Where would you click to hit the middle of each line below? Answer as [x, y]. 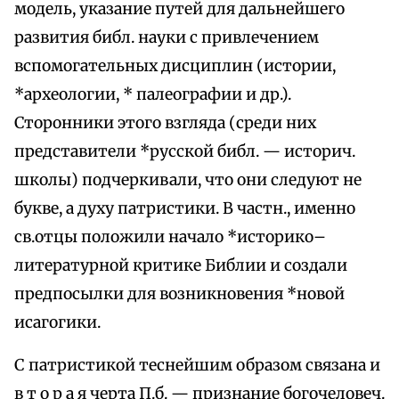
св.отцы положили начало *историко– [170, 237]
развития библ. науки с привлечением [167, 38]
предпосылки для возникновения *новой [179, 294]
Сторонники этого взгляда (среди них [165, 123]
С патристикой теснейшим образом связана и [197, 366]
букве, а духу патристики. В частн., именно [185, 209]
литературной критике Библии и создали [181, 266]
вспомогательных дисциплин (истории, [175, 66]
